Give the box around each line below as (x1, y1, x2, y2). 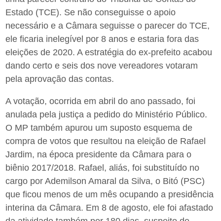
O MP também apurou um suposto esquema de (5, 123, 193, 133)
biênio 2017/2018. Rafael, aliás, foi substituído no (5, 163, 200, 173)
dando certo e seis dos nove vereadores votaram (5, 61, 198, 71)
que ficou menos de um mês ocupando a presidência (5, 189, 214, 200)
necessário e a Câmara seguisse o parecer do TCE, (5, 21, 210, 31)
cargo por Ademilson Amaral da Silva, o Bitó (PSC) (5, 176, 205, 186)
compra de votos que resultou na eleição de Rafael (5, 136, 206, 147)
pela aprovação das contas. (5, 74, 114, 84)
